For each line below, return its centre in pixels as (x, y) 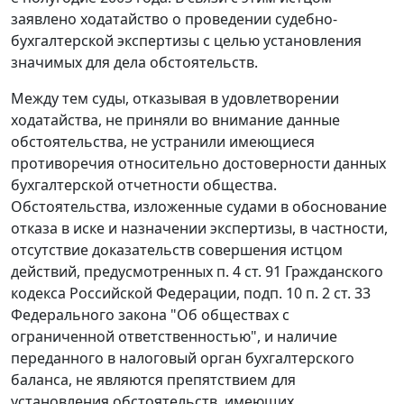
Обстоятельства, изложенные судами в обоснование (199, 207)
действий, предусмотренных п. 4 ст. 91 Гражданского (197, 272)
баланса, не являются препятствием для (153, 380)
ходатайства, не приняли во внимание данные (175, 120)
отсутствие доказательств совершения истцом (177, 250)
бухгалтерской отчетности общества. (144, 185)
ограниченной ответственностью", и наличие (174, 337)
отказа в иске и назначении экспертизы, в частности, (199, 229)
